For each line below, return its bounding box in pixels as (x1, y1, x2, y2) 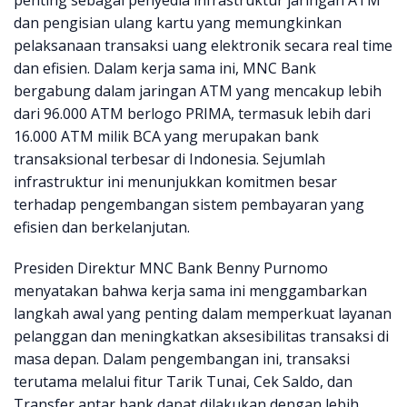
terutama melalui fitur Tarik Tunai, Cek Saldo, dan (14, 372, 352, 392)
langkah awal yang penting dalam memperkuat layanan (14, 303, 392, 324)
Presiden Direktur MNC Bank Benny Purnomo (14, 258, 328, 279)
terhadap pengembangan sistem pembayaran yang (14, 194, 364, 215)
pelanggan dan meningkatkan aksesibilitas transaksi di (14, 326, 389, 347)
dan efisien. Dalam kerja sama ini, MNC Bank (14, 58, 316, 79)
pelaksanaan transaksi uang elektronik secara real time (14, 35, 392, 56)
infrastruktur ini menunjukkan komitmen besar (14, 172, 337, 193)
